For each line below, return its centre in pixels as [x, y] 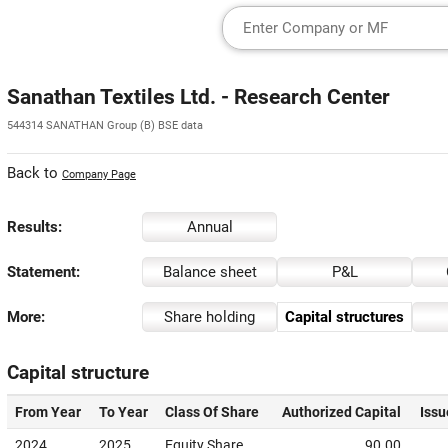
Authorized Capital [341, 412]
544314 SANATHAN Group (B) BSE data [105, 125]
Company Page [99, 174]
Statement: [43, 272]
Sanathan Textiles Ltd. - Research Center [198, 97]
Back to [34, 173]
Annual [209, 227]
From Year [48, 412]
